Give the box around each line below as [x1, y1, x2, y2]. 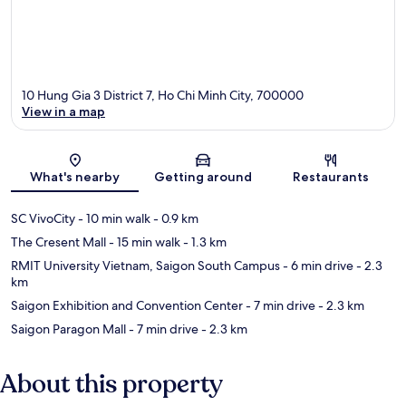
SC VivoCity [11, 210, 75, 227]
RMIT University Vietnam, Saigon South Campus [11, 257, 280, 275]
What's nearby [30, 169, 121, 186]
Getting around [153, 169, 252, 186]
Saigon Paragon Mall [11, 321, 126, 338]
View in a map [22, 103, 105, 121]
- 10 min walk [75, 210, 150, 227]
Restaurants [293, 169, 370, 186]
